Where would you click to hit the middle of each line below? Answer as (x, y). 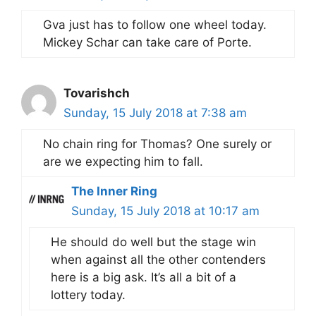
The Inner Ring (114, 191)
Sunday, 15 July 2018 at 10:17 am (165, 211)
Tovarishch (97, 93)
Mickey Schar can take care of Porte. (147, 42)
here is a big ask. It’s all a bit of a (144, 277)
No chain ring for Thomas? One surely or (157, 144)
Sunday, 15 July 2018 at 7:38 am (155, 113)
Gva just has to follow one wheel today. (155, 25)
